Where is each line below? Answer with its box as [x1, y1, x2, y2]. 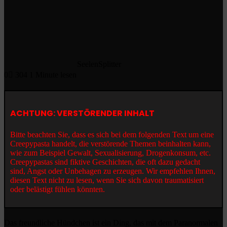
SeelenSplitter [77, 59, 121, 68]
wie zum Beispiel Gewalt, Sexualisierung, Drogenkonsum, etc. [10, 148, 211, 158]
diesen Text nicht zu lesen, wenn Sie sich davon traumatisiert [10, 176, 204, 185]
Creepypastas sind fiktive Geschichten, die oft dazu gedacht [10, 158, 200, 167]
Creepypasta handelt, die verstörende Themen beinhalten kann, [10, 139, 211, 148]
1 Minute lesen [29, 70, 77, 79]
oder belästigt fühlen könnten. [10, 185, 105, 194]
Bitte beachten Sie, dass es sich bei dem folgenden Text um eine [10, 130, 214, 139]
